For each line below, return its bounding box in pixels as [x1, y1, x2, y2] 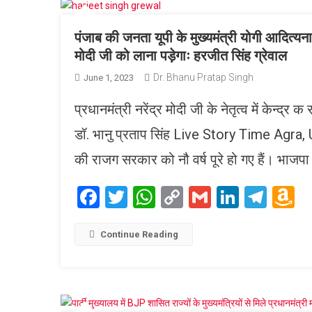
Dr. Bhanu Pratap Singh [153, 71, 253, 83]
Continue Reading [100, 228, 178, 240]
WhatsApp [155, 183, 256, 210]
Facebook [100, 183, 192, 210]
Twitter [127, 183, 196, 210]
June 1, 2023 [84, 72, 134, 83]
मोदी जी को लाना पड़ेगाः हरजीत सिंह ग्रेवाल [75, 47, 287, 64]
